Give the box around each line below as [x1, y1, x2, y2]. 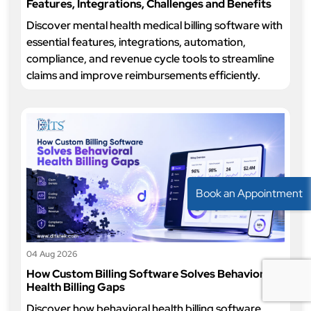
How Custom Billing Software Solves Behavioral [26, 267, 274, 281]
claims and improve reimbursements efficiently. [26, 68, 260, 83]
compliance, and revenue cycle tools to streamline [26, 51, 274, 66]
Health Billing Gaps [26, 280, 125, 294]
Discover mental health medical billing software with [26, 18, 283, 33]
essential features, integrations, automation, [26, 35, 246, 49]
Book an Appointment [196, 186, 303, 201]
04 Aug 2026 [26, 249, 77, 260]
